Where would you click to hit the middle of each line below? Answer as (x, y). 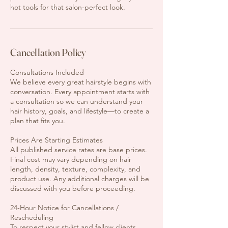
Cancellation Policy (48, 52)
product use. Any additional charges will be (80, 179)
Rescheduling (32, 217)
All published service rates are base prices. (79, 150)
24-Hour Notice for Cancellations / (64, 208)
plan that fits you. (38, 121)
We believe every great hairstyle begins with (81, 82)
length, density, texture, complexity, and (75, 169)
